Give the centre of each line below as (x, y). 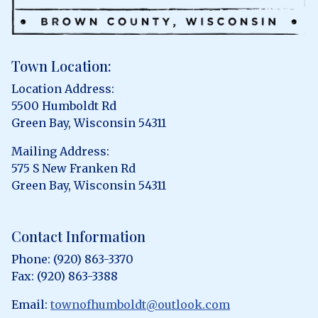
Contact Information (78, 236)
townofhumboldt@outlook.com (140, 305)
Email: (31, 305)
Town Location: (61, 66)
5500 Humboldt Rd (64, 106)
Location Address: (63, 89)
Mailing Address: (60, 152)
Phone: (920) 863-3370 (72, 259)
